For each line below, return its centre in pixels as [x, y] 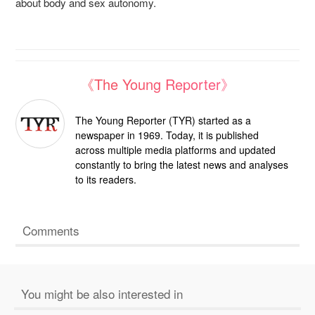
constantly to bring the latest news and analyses [182, 165]
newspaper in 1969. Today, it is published [167, 135]
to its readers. [106, 180]
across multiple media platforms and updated [175, 150]
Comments [51, 231]
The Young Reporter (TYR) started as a [163, 121]
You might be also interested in [102, 293]
